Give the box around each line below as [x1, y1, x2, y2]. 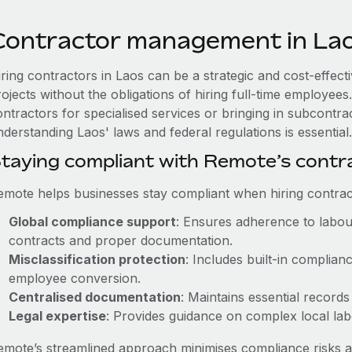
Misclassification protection [8, 251, 185, 267]
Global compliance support [8, 214, 176, 229]
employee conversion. [8, 270, 141, 286]
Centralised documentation [8, 289, 181, 305]
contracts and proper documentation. [8, 233, 233, 248]
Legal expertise [8, 308, 106, 324]
